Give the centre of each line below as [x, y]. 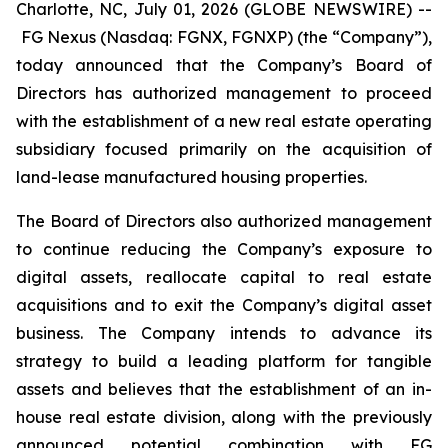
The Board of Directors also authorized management [224, 221]
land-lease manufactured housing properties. [191, 177]
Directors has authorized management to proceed [224, 93]
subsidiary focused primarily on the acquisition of [224, 149]
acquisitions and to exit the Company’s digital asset [224, 305]
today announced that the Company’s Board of [224, 65]
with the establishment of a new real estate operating [224, 121]
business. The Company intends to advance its [224, 333]
